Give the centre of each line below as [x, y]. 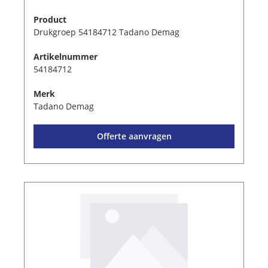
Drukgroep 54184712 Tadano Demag [106, 32]
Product [50, 20]
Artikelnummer [66, 57]
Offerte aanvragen [134, 136]
